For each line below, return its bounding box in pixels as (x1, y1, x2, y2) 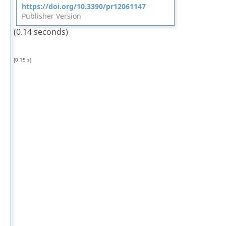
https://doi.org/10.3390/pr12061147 (21, 2, 146, 11)
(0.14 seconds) (13, 26, 68, 37)
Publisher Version (21, 11, 81, 21)
